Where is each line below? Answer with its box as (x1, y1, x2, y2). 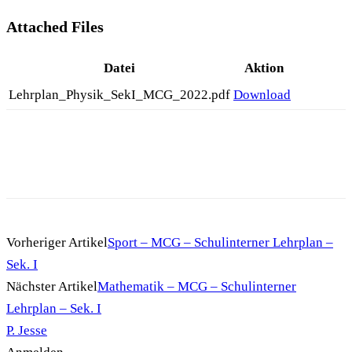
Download (233, 86, 291, 102)
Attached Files (6, 17, 104, 35)
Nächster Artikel (6, 278, 97, 294)
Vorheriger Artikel (6, 234, 108, 250)
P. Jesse (6, 322, 47, 338)
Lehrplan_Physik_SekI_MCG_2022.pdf (9, 86, 230, 102)
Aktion (244, 60, 284, 75)
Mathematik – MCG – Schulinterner (97, 278, 296, 294)
